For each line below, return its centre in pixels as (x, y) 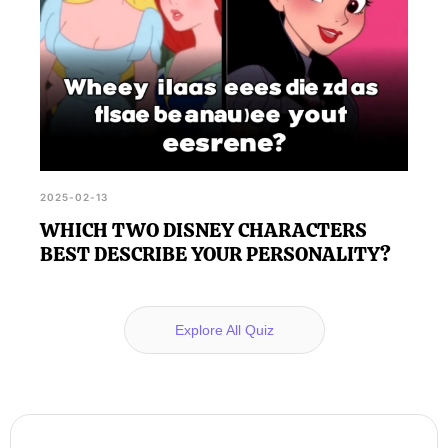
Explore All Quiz (224, 329)
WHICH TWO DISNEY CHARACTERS (203, 229)
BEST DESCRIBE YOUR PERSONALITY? (215, 253)
